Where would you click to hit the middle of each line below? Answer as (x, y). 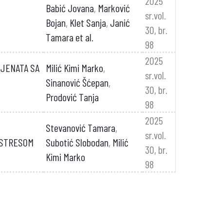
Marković (114, 8)
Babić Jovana (70, 8)
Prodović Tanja (72, 97)
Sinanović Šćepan (77, 82)
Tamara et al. (69, 37)
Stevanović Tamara (80, 127)
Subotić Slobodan (77, 142)
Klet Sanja (88, 22)
